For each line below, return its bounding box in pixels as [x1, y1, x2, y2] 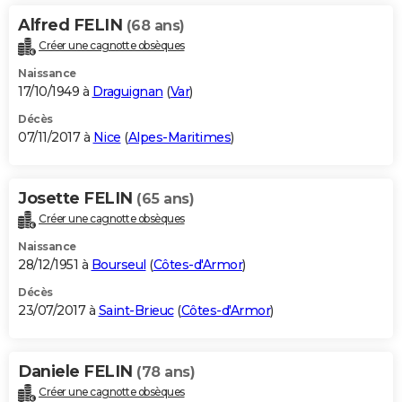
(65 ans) [136, 189, 194, 207]
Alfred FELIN [18, 14, 127, 35]
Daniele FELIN [18, 361, 136, 381]
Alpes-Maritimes [127, 128, 231, 145]
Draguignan [92, 83, 163, 100]
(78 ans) [136, 363, 195, 380]
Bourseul [91, 256, 146, 273]
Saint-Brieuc [98, 301, 174, 319]
